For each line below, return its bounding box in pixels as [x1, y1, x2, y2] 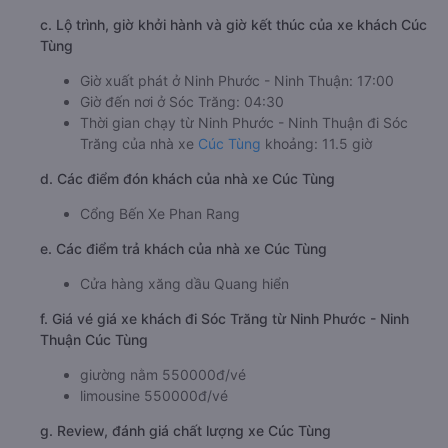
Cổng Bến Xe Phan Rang [80, 205, 240, 223]
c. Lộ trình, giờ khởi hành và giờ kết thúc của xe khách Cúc [40, 16, 427, 34]
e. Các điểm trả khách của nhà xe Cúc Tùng [40, 240, 327, 258]
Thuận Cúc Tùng [40, 331, 148, 349]
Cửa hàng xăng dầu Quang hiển [80, 275, 289, 293]
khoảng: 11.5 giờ [261, 135, 372, 153]
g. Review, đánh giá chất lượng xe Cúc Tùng [40, 422, 331, 440]
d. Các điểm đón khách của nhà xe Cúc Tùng [40, 170, 335, 188]
